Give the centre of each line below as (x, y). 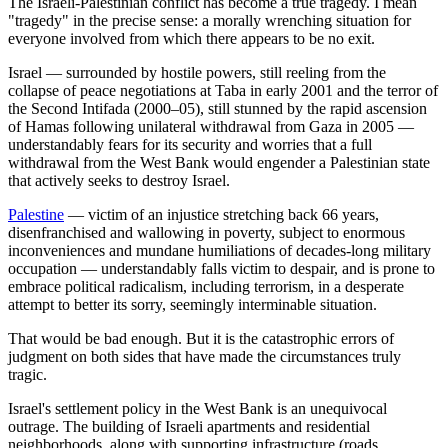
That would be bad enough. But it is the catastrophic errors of (201, 339)
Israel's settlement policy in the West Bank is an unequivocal (197, 409)
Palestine (36, 215)
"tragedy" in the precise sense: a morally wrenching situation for (209, 21)
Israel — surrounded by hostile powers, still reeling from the (197, 73)
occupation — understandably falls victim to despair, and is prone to (221, 269)
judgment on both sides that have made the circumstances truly (204, 357)
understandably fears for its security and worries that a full (190, 145)
